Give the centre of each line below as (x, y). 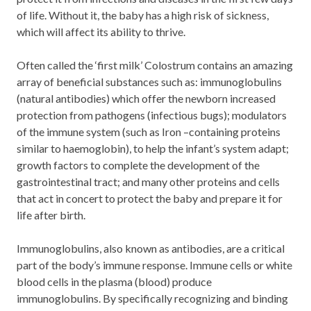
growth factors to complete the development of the (138, 165)
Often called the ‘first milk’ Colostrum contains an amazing (155, 65)
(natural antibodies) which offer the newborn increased (146, 98)
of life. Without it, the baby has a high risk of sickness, (143, 15)
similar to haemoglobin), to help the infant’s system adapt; (153, 148)
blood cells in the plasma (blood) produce (114, 281)
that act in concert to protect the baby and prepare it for (150, 198)
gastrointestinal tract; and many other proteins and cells (148, 181)
